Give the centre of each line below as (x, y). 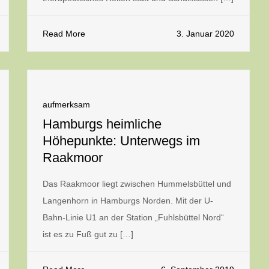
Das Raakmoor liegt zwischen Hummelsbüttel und (137, 184)
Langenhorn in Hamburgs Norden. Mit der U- (128, 201)
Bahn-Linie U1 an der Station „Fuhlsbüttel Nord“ (133, 217)
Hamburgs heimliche (102, 124)
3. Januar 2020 (205, 34)
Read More (64, 34)
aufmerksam (66, 104)
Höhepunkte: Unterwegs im (121, 141)
